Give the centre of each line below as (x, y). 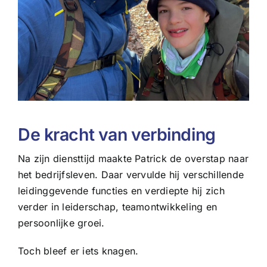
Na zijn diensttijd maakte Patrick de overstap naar (133, 159)
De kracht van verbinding (117, 135)
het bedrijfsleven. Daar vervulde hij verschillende (131, 175)
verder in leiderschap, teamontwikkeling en (117, 207)
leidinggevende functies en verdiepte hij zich (121, 191)
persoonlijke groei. (61, 223)
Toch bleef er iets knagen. (78, 251)
